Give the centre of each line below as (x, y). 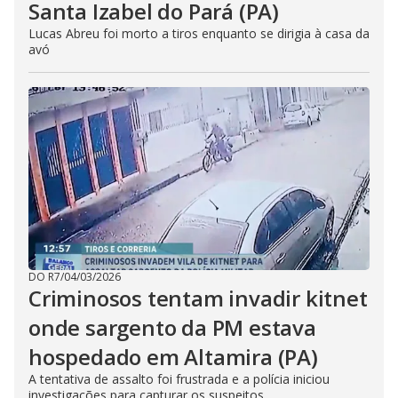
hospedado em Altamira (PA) (173, 357)
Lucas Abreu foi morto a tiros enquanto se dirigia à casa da (199, 33)
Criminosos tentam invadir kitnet (198, 298)
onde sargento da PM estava (172, 327)
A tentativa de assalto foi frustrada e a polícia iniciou (179, 379)
